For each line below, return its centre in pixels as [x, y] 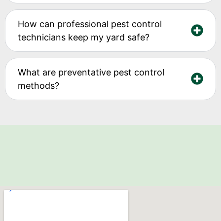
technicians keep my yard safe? [84, 37]
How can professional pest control [90, 24]
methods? [38, 85]
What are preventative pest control [91, 72]
